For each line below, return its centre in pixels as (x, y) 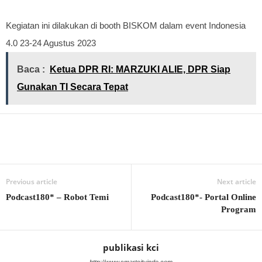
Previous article (32, 182)
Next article (237, 182)
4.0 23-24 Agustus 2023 (51, 43)
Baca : (31, 69)
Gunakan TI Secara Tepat (73, 87)
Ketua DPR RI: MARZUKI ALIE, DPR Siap (140, 69)
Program (239, 209)
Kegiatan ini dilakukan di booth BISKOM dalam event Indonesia (126, 25)
